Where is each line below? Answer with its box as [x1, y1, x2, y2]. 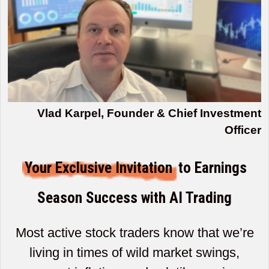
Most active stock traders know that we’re [15, 225, 254, 240]
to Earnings [178, 159, 247, 177]
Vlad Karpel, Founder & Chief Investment [37, 106, 261, 119]
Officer [225, 123, 261, 136]
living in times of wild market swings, [29, 244, 240, 260]
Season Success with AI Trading [37, 189, 232, 207]
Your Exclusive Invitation [25, 159, 176, 177]
